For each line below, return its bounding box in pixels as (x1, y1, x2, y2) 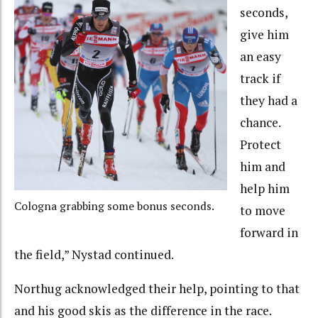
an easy (239, 48, 281, 65)
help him (239, 180, 290, 197)
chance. (239, 114, 280, 131)
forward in (239, 224, 298, 241)
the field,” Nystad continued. (14, 246, 174, 263)
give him (239, 26, 289, 43)
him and (239, 158, 285, 175)
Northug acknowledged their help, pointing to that (14, 280, 300, 297)
